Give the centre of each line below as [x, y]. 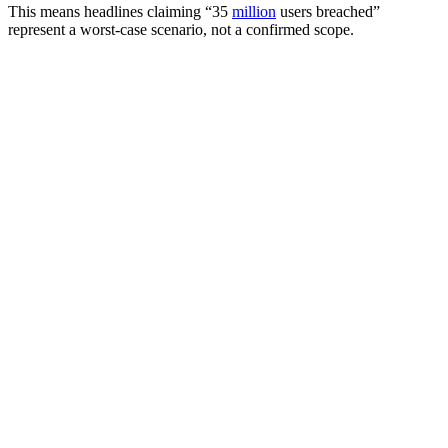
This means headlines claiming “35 [120, 11]
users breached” [328, 11]
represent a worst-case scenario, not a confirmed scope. [181, 29]
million [254, 11]
